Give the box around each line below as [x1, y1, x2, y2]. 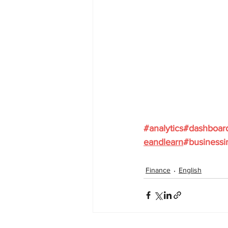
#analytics [144, 123, 183, 133]
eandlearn [144, 136, 183, 147]
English [179, 166, 202, 174]
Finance [146, 166, 170, 174]
